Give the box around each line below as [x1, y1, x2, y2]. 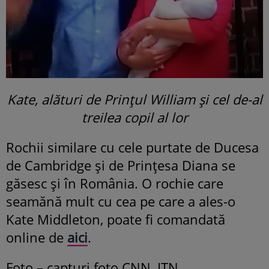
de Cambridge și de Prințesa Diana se [6, 156, 235, 175]
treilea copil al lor [81, 108, 188, 127]
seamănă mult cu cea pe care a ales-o [6, 192, 235, 211]
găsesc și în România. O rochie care [6, 174, 223, 193]
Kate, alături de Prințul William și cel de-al [7, 90, 262, 109]
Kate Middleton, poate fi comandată [6, 210, 225, 229]
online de [6, 228, 67, 247]
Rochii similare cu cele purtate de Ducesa [6, 138, 259, 157]
